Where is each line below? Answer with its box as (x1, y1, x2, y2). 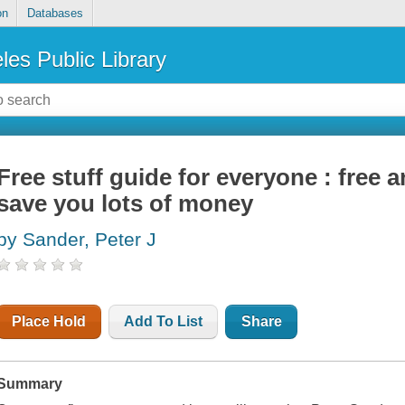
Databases (26, 6, 83, 21)
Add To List (124, 314, 203, 330)
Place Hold (12, 314, 87, 330)
